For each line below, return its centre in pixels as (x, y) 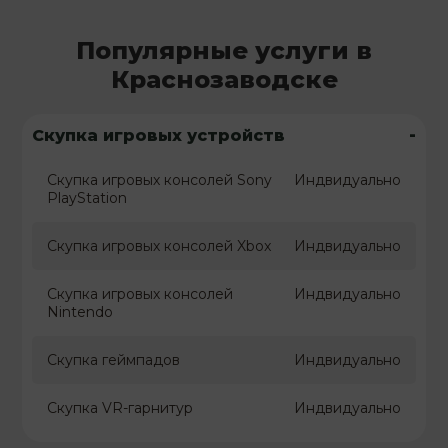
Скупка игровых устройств (159, 135)
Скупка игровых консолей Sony (160, 180)
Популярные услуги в (224, 51)
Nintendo (80, 312)
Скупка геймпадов (114, 360)
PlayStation (87, 198)
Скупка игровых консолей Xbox (159, 246)
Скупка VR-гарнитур (120, 408)
